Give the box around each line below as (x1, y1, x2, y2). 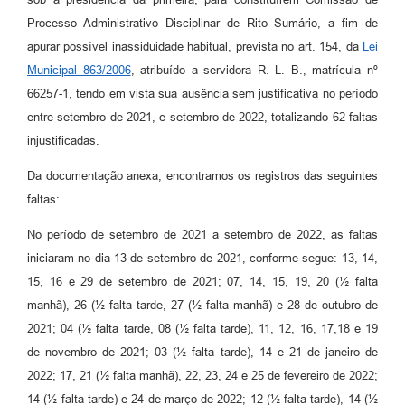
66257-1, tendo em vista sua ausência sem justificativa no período (27, 87, 378, 101)
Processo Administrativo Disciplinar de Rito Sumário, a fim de (27, 16, 378, 31)
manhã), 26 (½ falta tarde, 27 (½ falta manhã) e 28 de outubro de (27, 298, 378, 313)
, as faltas (322, 228, 378, 242)
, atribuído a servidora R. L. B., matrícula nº (130, 63, 379, 78)
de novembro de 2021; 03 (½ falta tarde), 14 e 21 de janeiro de (27, 345, 378, 360)
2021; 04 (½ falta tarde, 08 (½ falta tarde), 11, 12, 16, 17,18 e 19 (27, 322, 378, 336)
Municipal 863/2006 (27, 63, 131, 78)
